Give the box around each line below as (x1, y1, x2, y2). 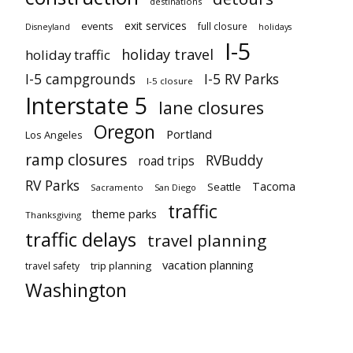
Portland (166, 126, 212, 143)
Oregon (94, 119, 155, 145)
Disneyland (25, 21, 70, 33)
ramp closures (25, 149, 127, 171)
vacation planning (162, 257, 254, 273)
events (81, 19, 113, 34)
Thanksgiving (25, 209, 81, 221)
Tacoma (252, 179, 295, 195)
